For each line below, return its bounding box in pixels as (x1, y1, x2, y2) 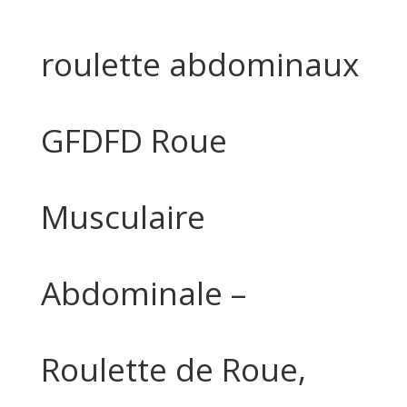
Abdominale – (40, 271, 246, 314)
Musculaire (40, 194, 205, 238)
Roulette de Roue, (40, 347, 306, 391)
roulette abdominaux (40, 42, 359, 85)
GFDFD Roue (40, 118, 227, 162)
